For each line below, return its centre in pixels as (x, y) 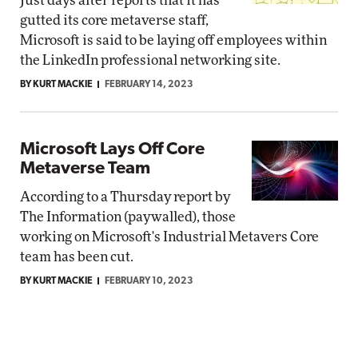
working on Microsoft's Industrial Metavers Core (169, 237)
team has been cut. (77, 257)
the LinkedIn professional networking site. (150, 60)
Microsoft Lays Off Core (112, 150)
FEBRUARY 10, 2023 (149, 281)
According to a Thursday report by (125, 197)
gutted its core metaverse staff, (114, 20)
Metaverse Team (85, 169)
